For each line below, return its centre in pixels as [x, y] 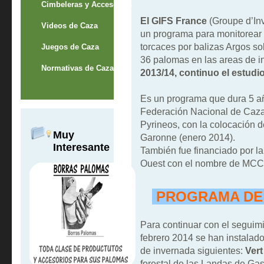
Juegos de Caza [70, 47]
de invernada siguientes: [192, 251]
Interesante [81, 147]
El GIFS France [173, 21]
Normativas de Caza [77, 68]
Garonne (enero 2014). [187, 138]
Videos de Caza [69, 25]
